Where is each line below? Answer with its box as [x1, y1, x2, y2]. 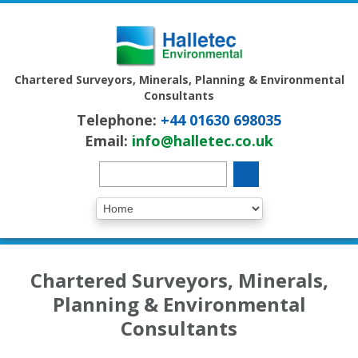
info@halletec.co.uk [132, 130, 273, 150]
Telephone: [77, 109, 161, 129]
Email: [85, 130, 132, 150]
